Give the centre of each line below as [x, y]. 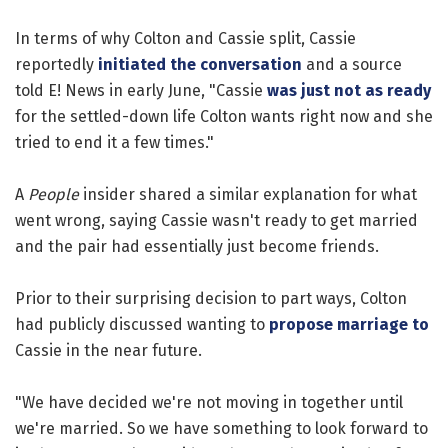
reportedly [56, 64]
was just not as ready [349, 90]
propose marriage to [349, 324]
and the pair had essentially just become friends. [197, 246]
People [53, 194]
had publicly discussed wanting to [142, 324]
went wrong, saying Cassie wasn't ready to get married [216, 220]
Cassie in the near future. [108, 350]
